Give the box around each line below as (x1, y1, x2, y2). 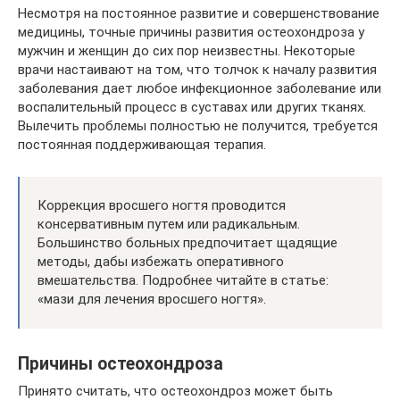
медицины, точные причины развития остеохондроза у (18, 24, 364, 40)
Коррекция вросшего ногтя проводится (37, 197, 286, 213)
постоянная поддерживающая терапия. (18, 137, 266, 153)
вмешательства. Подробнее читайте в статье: (37, 272, 329, 288)
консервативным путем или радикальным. (37, 216, 300, 232)
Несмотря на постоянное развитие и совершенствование (18, 5, 379, 21)
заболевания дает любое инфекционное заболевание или (18, 80, 381, 96)
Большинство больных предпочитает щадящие (37, 235, 337, 251)
